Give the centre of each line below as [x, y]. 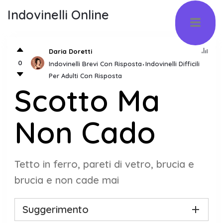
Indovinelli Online [58, 15]
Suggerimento [56, 209]
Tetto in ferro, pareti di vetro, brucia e [104, 164]
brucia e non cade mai [67, 180]
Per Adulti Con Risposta [85, 75]
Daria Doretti [70, 51]
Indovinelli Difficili [172, 63]
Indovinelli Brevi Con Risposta [95, 63]
